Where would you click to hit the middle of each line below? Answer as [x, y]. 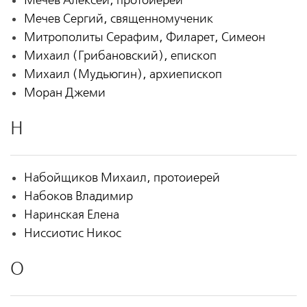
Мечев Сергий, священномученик [118, 19]
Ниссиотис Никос [72, 234]
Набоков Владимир [78, 197]
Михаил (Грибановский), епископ [120, 56]
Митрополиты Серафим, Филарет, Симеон [144, 38]
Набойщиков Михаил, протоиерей [122, 178]
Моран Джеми [64, 93]
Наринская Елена [71, 215]
